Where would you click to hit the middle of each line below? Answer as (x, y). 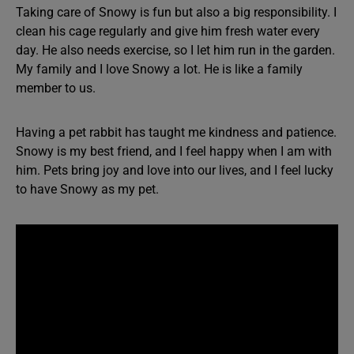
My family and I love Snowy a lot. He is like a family (159, 69)
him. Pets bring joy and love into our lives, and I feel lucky (175, 170)
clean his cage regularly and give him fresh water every (168, 31)
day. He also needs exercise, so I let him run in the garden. (175, 50)
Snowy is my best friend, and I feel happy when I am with (174, 151)
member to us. (56, 88)
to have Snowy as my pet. (87, 189)
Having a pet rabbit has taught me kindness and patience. (176, 132)
